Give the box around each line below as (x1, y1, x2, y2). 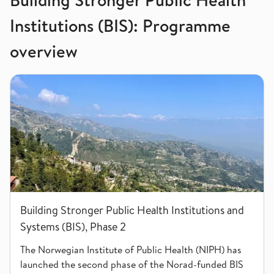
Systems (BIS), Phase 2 (20, 219, 126, 234)
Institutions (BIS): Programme (10, 13, 231, 37)
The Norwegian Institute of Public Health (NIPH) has (20, 243, 242, 256)
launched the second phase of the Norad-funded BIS (20, 257, 243, 271)
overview (10, 39, 78, 63)
